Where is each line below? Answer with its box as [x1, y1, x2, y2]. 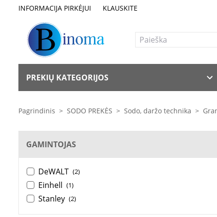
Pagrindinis [18, 106, 55, 115]
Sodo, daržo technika [124, 106, 191, 115]
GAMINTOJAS [26, 139, 76, 150]
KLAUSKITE [103, 3, 138, 13]
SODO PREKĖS [67, 106, 112, 115]
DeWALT [38, 166, 69, 177]
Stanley [38, 193, 65, 204]
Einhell [38, 180, 62, 190]
